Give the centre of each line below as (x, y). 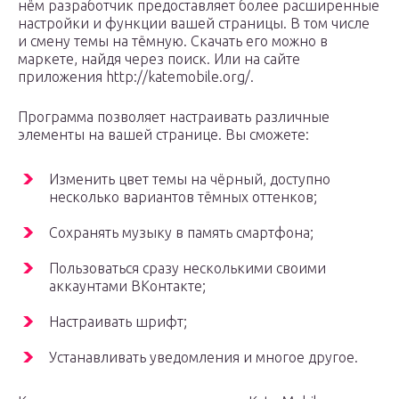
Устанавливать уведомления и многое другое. (204, 358)
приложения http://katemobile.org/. (136, 77)
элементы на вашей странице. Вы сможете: (163, 135)
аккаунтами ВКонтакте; (127, 286)
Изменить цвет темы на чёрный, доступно (190, 179)
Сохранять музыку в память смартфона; (181, 233)
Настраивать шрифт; (118, 322)
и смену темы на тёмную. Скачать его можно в (173, 41)
